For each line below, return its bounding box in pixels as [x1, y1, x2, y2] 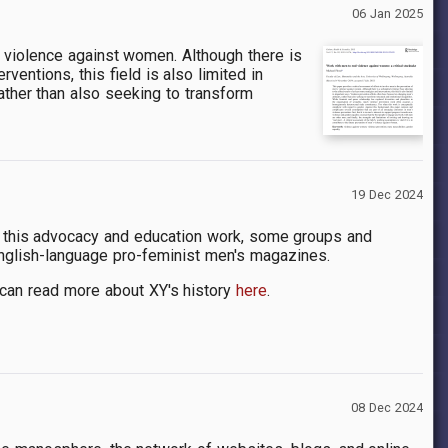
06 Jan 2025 [352, 6, 423, 22]
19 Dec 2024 [351, 187, 423, 203]
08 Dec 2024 [351, 400, 423, 416]
